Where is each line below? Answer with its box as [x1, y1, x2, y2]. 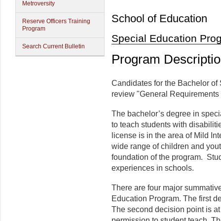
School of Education [111, 12, 207, 25]
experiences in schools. [111, 164, 196, 173]
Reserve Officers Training [22, 18, 90, 25]
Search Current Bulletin [22, 43, 85, 50]
